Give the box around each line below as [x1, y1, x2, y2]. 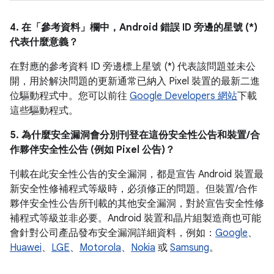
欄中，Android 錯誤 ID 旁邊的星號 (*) [90, 21, 257, 34]
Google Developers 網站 [130, 90, 237, 102]
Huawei [10, 242, 42, 254]
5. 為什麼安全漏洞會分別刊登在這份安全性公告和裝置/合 [10, 129, 260, 141]
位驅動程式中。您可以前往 [10, 90, 130, 102]
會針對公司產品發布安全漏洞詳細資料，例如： [10, 227, 215, 239]
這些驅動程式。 [10, 105, 78, 117]
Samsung [170, 242, 209, 254]
